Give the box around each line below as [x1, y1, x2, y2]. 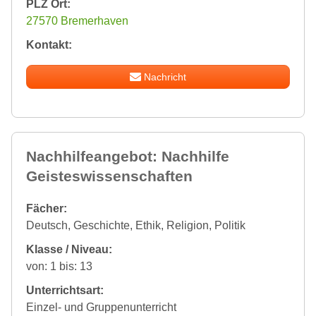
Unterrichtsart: [26, 284, 104, 297]
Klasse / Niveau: [26, 243, 112, 256]
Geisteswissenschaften [26, 168, 193, 185]
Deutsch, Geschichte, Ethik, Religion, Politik [26, 219, 245, 232]
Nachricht [144, 71, 187, 83]
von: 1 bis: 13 [26, 260, 92, 273]
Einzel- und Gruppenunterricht [26, 301, 176, 314]
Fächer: [26, 202, 67, 215]
